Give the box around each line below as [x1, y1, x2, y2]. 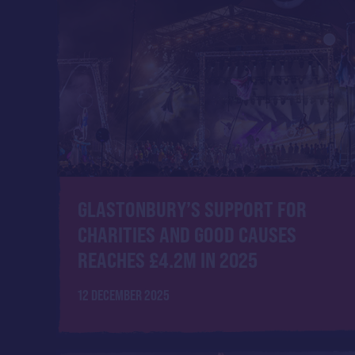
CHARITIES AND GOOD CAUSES [77, 222, 296, 248]
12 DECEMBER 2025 [77, 286, 170, 303]
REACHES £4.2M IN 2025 [77, 247, 258, 273]
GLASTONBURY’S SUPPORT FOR [77, 197, 307, 223]
